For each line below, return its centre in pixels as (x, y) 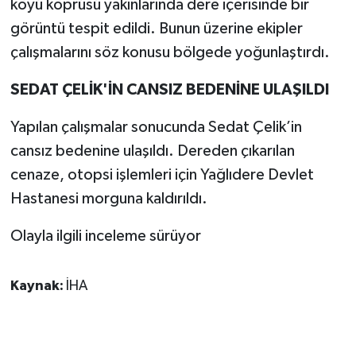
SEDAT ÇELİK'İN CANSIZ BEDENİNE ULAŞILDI (169, 89)
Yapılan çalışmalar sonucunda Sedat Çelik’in (156, 127)
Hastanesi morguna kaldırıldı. (108, 198)
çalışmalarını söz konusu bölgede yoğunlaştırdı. (170, 52)
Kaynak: (38, 286)
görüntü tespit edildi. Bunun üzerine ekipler (156, 28)
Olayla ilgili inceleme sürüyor (105, 236)
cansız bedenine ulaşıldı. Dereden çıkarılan (152, 151)
